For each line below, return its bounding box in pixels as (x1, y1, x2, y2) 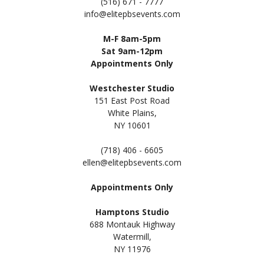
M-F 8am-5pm (103, 32, 161, 44)
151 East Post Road (94, 94, 170, 106)
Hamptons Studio (95, 206, 169, 217)
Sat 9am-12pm (101, 45, 163, 57)
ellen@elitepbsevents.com (82, 156, 181, 168)
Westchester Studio (90, 82, 174, 94)
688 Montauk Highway (89, 218, 175, 230)
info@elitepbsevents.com (84, 8, 180, 19)
